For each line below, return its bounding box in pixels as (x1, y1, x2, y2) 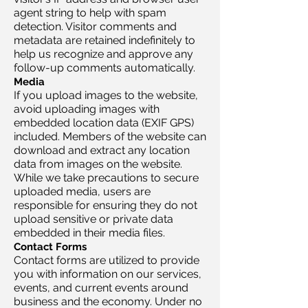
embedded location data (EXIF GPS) (14, 116, 194, 129)
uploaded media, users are (14, 185, 151, 198)
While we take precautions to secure (14, 171, 199, 184)
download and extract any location (14, 144, 190, 157)
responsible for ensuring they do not (14, 199, 197, 212)
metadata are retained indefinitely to (14, 34, 195, 47)
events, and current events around (14, 281, 188, 294)
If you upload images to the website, (14, 89, 198, 102)
